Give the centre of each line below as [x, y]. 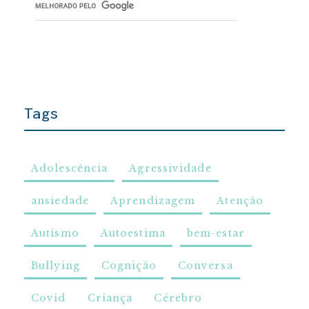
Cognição [129, 266]
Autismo [55, 233]
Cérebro [178, 298]
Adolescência [70, 169]
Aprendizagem [153, 201]
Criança [110, 298]
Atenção [240, 201]
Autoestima [133, 233]
